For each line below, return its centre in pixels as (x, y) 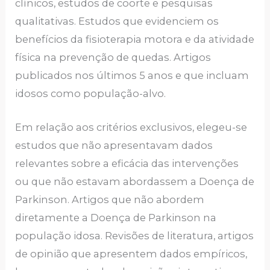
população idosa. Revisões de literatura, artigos (135, 236)
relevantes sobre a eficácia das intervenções (127, 164)
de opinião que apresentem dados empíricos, (131, 254)
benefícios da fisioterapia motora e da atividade (135, 39)
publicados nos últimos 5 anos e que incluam (132, 76)
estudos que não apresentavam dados (114, 146)
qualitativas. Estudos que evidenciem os (117, 21)
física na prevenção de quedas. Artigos (113, 58)
